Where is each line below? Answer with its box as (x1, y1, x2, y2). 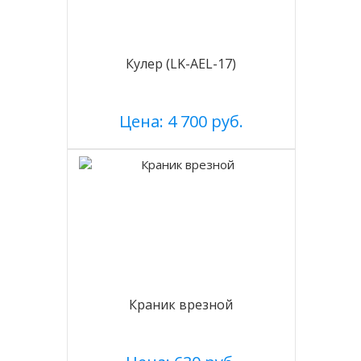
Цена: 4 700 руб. (118, 110, 243, 132)
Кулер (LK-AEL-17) (126, 55, 237, 73)
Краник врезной (129, 296, 234, 313)
